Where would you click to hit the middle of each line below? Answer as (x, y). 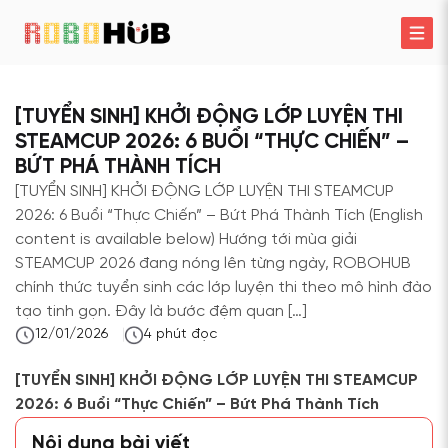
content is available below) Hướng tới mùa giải (186, 239)
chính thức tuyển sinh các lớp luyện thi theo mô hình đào (223, 287)
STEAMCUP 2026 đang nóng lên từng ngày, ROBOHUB (213, 263)
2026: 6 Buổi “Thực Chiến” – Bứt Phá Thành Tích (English (219, 215)
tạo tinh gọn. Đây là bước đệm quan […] (161, 311)
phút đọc (186, 334)
